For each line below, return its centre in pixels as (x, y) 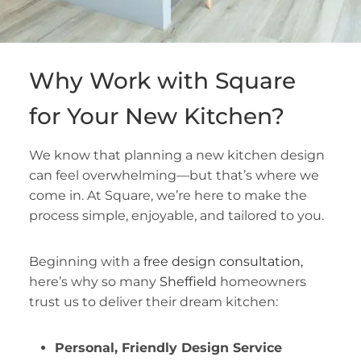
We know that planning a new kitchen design (176, 155)
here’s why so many (94, 281)
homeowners (261, 281)
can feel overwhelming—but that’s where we (174, 175)
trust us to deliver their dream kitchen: (155, 301)
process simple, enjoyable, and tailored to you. (178, 215)
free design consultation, (223, 261)
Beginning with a (86, 261)
